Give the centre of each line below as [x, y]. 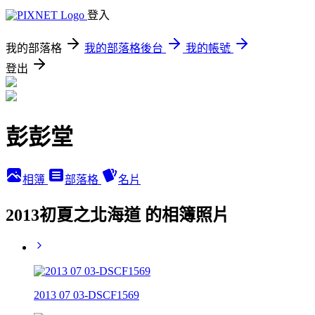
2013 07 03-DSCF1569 [86, 295]
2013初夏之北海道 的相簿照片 [117, 215]
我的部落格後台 [124, 48]
